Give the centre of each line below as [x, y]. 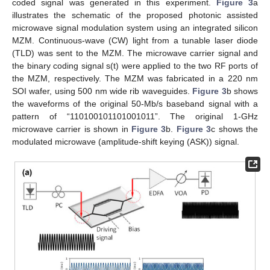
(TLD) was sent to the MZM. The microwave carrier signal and [135, 53]
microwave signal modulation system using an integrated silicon [135, 28]
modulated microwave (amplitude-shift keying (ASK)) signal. [126, 142]
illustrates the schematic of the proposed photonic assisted [135, 15]
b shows [242, 91]
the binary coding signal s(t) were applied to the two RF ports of [135, 66]
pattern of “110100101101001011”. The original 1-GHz [135, 117]
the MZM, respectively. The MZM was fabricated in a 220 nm [135, 79]
